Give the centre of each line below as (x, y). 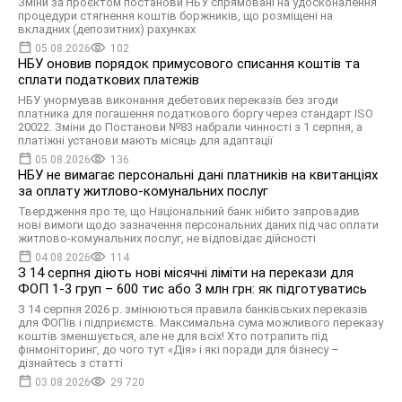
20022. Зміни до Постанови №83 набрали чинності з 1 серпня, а (190, 127)
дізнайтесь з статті (70, 363)
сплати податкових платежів (109, 80)
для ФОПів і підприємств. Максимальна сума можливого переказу (201, 323)
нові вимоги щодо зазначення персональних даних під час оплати (198, 225)
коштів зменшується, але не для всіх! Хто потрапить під (173, 336)
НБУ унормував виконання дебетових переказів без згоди (178, 100)
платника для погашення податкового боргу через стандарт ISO (196, 114)
